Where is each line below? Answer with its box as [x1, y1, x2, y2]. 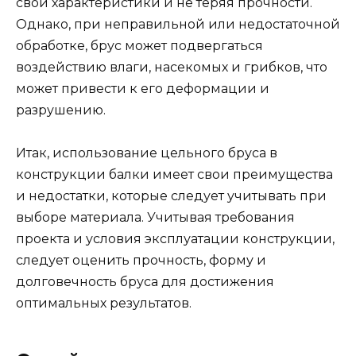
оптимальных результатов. [16, 296, 192, 311]
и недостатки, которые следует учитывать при [16, 188, 327, 204]
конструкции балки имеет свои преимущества [16, 167, 333, 183]
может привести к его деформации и [16, 80, 269, 96]
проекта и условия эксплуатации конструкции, [16, 231, 335, 247]
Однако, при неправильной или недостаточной [16, 16, 340, 32]
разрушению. [16, 102, 106, 118]
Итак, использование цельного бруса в [16, 145, 277, 161]
